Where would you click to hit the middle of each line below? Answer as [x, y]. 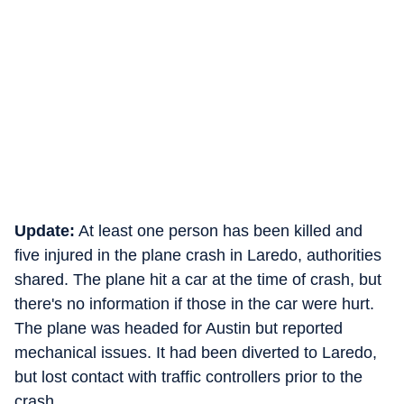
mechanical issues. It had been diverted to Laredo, [196, 353]
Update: [45, 231]
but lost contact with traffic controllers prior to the [188, 377]
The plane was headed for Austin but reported [179, 328]
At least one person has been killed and [219, 231]
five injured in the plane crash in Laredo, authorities [198, 255]
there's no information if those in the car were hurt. [194, 304]
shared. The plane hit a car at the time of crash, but [198, 280]
